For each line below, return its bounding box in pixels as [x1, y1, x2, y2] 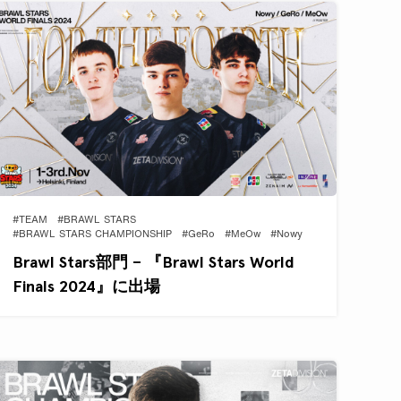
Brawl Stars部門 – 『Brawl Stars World [13, 252, 295, 272]
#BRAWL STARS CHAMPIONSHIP [13, 230, 173, 241]
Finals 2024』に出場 [13, 277, 161, 296]
